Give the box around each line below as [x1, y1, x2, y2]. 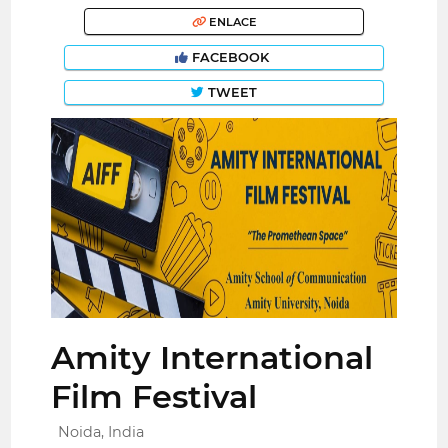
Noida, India [58, 422, 145, 441]
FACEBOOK [188, 50, 273, 66]
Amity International [51, 337, 374, 377]
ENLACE [205, 14, 257, 29]
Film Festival [51, 376, 258, 416]
